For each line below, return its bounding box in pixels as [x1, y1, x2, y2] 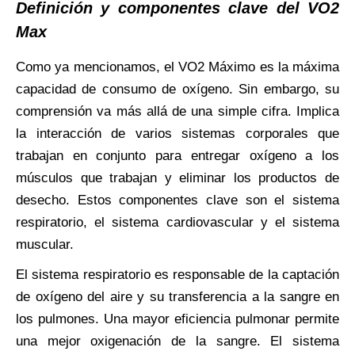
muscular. [16, 236, 74, 252]
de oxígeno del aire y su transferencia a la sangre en [16, 288, 339, 304]
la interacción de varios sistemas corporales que [16, 125, 339, 141]
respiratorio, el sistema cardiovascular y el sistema [16, 214, 339, 230]
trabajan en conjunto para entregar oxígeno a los [16, 147, 339, 163]
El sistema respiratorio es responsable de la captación [16, 266, 339, 282]
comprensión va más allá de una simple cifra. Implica [16, 103, 339, 119]
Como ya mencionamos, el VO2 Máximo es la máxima [16, 59, 339, 74]
